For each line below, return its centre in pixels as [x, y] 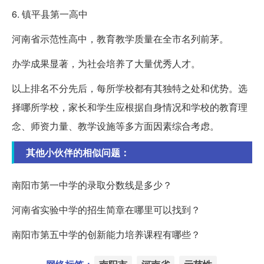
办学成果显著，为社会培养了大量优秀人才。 [106, 63]
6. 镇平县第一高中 [50, 14]
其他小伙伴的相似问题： [78, 152]
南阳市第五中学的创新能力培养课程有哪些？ [106, 234]
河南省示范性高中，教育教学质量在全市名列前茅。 [120, 38]
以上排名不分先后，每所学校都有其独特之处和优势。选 [130, 88]
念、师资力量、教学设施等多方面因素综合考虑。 [115, 126]
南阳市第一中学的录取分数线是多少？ [92, 184]
